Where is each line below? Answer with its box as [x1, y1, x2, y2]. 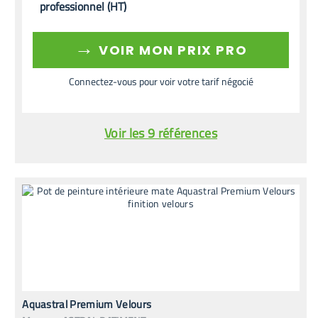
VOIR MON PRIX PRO [94, 40, 248, 59]
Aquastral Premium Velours [22, 295, 152, 312]
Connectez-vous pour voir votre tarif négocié [68, 73, 253, 89]
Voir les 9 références [104, 123, 217, 143]
